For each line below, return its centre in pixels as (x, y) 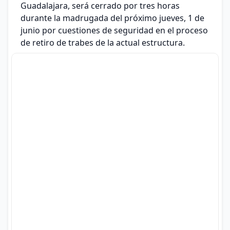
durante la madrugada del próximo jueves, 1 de (112, 18)
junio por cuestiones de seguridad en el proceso (114, 30)
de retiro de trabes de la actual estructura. (103, 42)
